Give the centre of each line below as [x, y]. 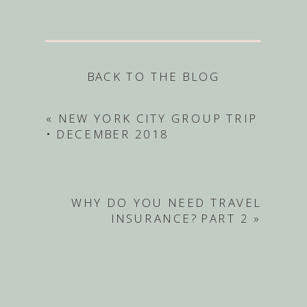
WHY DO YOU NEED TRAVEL [166, 203]
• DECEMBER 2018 [108, 134]
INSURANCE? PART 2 [180, 218]
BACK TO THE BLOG [153, 76]
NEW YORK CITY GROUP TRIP [157, 118]
